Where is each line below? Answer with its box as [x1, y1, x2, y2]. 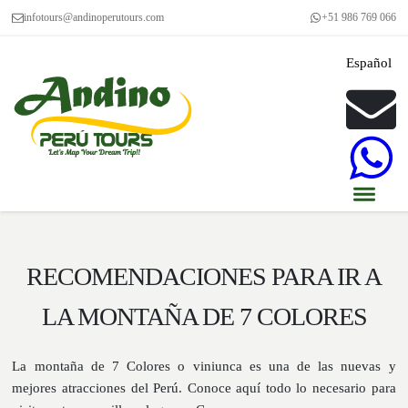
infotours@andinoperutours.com [24, 11, 165, 24]
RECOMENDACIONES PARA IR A [26, 262, 382, 291]
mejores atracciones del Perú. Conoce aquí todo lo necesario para [12, 381, 396, 395]
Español [345, 56, 392, 70]
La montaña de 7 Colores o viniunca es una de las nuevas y [12, 359, 396, 373]
